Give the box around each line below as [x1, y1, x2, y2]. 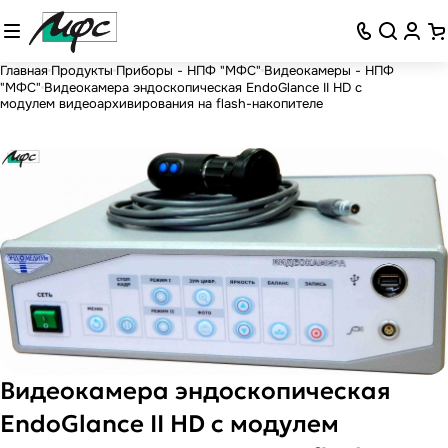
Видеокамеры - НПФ [264, 61, 394, 79]
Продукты [51, 61, 113, 79]
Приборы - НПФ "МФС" [116, 61, 261, 79]
